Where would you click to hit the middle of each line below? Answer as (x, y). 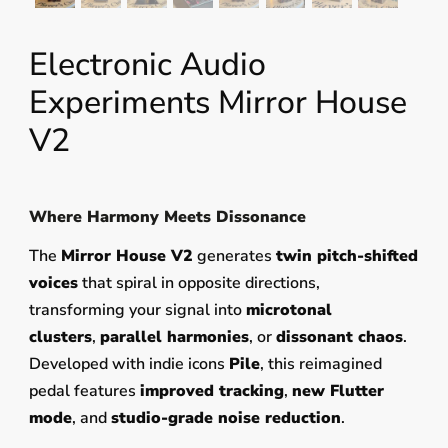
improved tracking (211, 391)
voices (53, 283)
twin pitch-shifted (346, 256)
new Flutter (337, 391)
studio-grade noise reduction (225, 418)
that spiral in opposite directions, (198, 283)
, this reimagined (320, 364)
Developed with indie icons (128, 364)
